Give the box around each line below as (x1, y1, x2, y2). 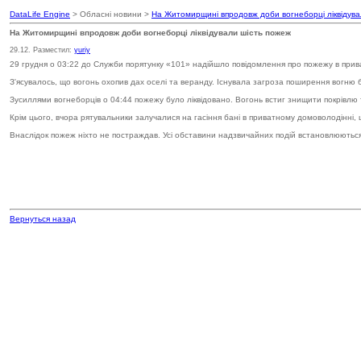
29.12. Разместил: (10, 46, 74, 55)
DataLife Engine (10, 10, 70, 19)
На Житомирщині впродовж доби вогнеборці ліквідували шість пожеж (10, 28, 291, 38)
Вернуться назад (10, 214, 76, 224)
